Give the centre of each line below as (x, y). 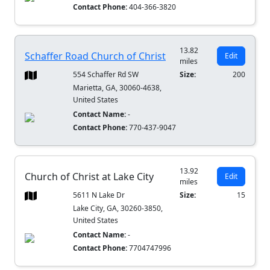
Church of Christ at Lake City (89, 177)
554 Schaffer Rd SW (106, 75)
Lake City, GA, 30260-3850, (118, 209)
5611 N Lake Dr (99, 195)
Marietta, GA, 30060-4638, (118, 88)
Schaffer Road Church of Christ (95, 56)
